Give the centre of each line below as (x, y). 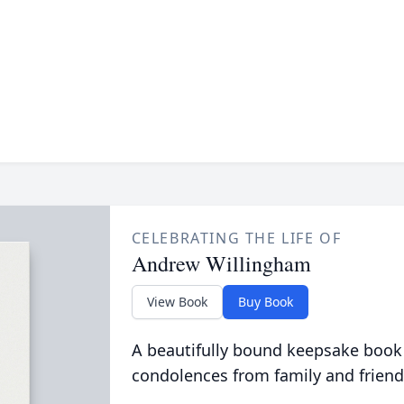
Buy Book (265, 302)
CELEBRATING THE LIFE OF (236, 238)
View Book (177, 302)
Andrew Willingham (221, 263)
